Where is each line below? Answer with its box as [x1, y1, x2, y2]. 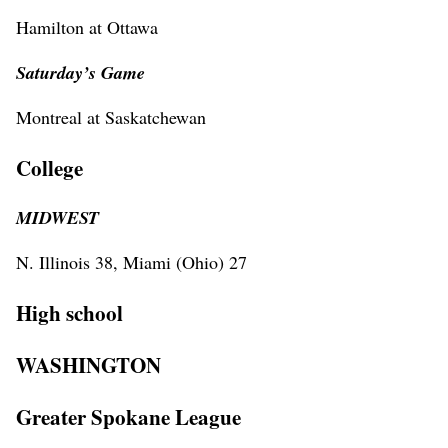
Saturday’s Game [16, 59, 145, 85]
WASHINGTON [16, 348, 161, 380]
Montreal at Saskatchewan [16, 104, 206, 129]
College [16, 151, 83, 183]
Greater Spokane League [16, 400, 241, 432]
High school [16, 296, 123, 328]
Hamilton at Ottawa [16, 14, 158, 39]
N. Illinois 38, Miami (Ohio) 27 [16, 249, 247, 274]
